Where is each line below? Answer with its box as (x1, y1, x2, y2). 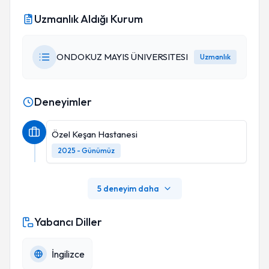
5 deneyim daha (97, 183, 159, 194)
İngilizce (52, 248, 85, 260)
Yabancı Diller (34, 215, 102, 229)
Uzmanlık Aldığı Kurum (34, 12, 143, 26)
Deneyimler (34, 95, 92, 109)
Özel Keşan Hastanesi (52, 128, 138, 140)
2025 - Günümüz (58, 146, 115, 155)
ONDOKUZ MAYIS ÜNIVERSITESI (56, 51, 188, 62)
